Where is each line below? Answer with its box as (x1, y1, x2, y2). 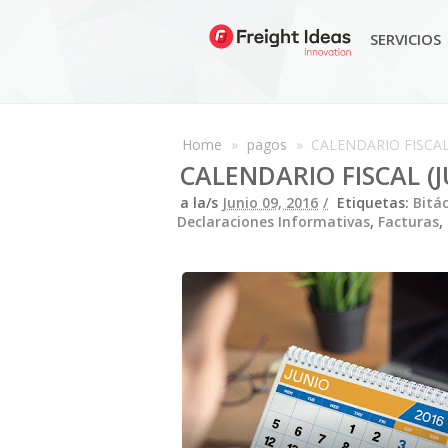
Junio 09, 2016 (222, 193, 318, 212)
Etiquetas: (337, 193, 413, 212)
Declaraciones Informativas (177, 212, 370, 231)
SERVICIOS (370, 29, 441, 49)
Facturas (378, 212, 439, 231)
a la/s (180, 193, 222, 212)
